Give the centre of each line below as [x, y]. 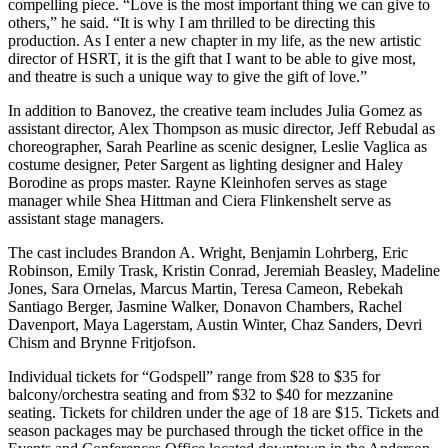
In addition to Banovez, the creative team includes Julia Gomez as [215, 111]
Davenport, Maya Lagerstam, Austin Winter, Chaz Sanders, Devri [215, 325]
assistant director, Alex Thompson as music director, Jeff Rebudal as [221, 129]
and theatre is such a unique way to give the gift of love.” [187, 77]
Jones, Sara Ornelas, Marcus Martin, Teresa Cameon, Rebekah [205, 289]
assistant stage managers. [86, 219]
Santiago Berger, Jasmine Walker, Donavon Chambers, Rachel [205, 307]
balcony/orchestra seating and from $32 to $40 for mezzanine [200, 395]
